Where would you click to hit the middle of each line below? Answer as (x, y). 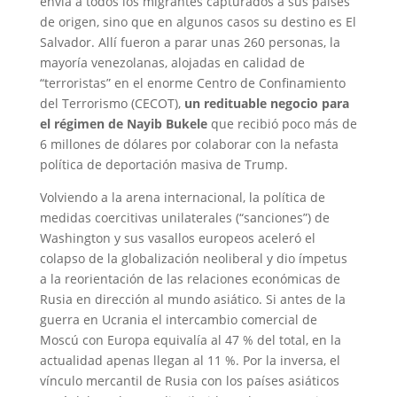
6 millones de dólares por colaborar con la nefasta (189, 144)
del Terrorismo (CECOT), (112, 103)
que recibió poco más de (282, 124)
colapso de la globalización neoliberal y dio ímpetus (193, 258)
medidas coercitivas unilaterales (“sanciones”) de (184, 218)
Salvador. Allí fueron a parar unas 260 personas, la (190, 42)
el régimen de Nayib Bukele (123, 124)
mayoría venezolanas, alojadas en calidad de (172, 62)
